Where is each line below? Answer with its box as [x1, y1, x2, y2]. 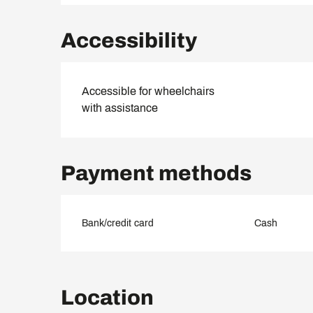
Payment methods [61, 161, 252, 184]
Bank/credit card [82, 217, 154, 228]
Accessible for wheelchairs [82, 85, 215, 97]
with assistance [82, 101, 159, 114]
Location [61, 286, 154, 309]
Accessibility [61, 29, 198, 52]
